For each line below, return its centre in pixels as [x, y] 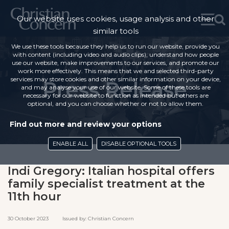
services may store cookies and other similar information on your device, [116, 79]
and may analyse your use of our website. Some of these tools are [116, 87]
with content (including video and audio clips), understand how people [116, 54]
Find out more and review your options [86, 124]
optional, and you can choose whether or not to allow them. [116, 104]
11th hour [35, 197]
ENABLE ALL [70, 144]
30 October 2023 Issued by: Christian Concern [71, 219]
